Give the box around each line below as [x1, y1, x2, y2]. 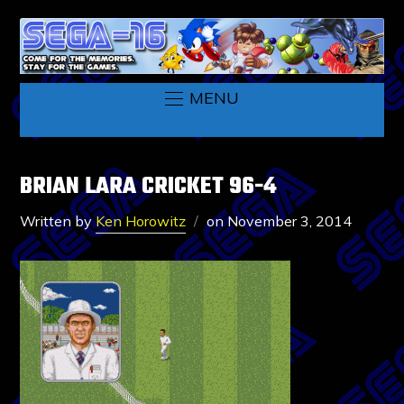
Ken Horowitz [96, 211, 187, 230]
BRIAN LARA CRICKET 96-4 [20, 168, 278, 205]
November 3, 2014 [227, 211, 353, 230]
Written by [20, 211, 96, 230]
